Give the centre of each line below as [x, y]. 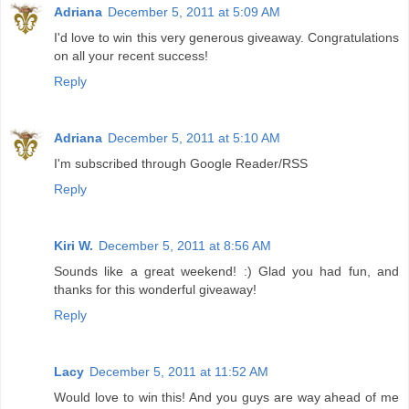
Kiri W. [73, 246]
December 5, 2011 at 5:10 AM [194, 138]
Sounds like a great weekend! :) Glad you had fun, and [226, 272]
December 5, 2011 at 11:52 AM [179, 372]
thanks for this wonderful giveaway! [155, 290]
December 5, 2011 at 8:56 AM [185, 246]
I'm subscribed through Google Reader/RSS [181, 164]
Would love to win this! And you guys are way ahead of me [226, 398]
